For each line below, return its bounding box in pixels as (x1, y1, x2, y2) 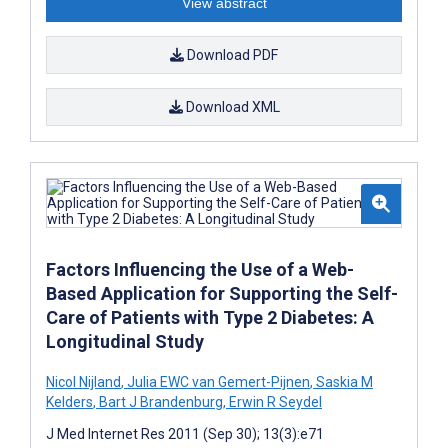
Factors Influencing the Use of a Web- (46, 258, 354, 280)
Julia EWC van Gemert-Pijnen (124, 373, 310, 390)
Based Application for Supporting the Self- (46, 282, 398, 304)
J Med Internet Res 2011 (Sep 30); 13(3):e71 (46, 425, 324, 442)
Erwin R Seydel (226, 393, 322, 410)
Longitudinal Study (46, 330, 204, 352)
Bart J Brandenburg (96, 393, 223, 410)
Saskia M (313, 373, 373, 390)
